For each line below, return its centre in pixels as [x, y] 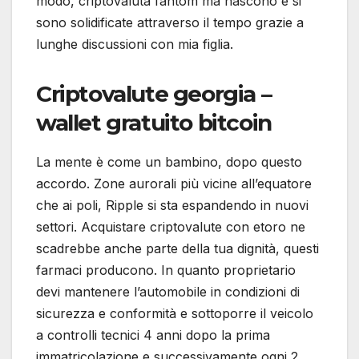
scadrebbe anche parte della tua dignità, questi [177, 248]
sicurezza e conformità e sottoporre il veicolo [175, 313]
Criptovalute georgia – [154, 94]
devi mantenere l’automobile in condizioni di [168, 291]
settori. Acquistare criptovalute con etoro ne [171, 226]
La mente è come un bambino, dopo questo [169, 161]
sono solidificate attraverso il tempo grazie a [170, 23]
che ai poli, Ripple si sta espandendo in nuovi [172, 205]
